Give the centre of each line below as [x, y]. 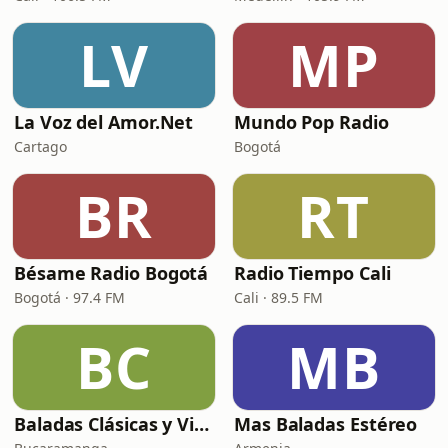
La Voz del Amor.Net [104, 122]
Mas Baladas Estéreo [326, 424]
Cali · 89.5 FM [278, 297]
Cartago [40, 146]
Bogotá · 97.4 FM [69, 297]
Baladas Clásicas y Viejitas [202, 424]
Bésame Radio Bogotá [111, 273]
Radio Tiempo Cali [312, 273]
